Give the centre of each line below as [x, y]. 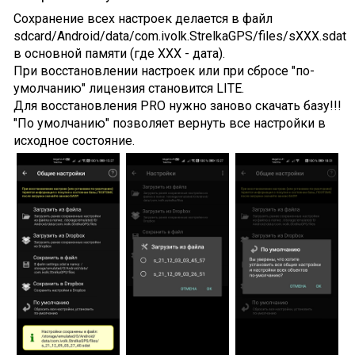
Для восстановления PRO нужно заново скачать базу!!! [177, 105]
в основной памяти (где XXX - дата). [119, 53]
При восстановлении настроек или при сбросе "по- [164, 71]
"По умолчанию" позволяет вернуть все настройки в [169, 123]
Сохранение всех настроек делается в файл [143, 18]
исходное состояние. [74, 140]
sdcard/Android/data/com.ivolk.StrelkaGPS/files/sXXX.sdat [179, 36]
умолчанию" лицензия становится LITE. [128, 88]
